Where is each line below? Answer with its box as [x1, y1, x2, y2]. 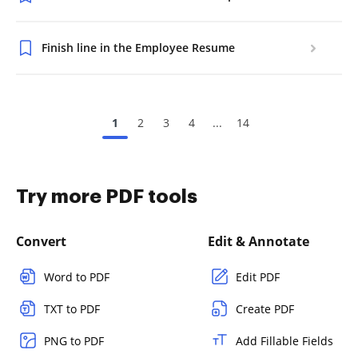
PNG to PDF [44, 333, 104, 348]
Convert [16, 233, 66, 250]
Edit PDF [236, 269, 280, 284]
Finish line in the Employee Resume [42, 40, 235, 55]
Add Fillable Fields [236, 333, 333, 348]
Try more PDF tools [16, 187, 197, 206]
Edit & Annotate [208, 233, 309, 250]
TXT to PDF [44, 301, 100, 316]
